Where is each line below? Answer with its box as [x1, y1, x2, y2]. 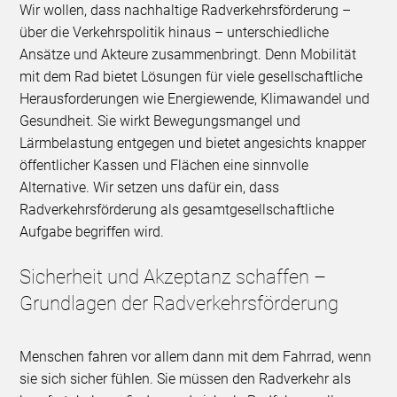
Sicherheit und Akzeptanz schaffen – [19, 266, 327, 289]
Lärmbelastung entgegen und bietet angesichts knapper [19, 135, 367, 152]
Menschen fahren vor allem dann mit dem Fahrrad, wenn [19, 348, 372, 366]
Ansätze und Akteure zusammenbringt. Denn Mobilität [19, 46, 357, 64]
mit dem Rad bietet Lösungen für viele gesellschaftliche [19, 68, 363, 86]
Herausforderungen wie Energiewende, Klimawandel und [19, 90, 370, 108]
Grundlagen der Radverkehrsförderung [19, 292, 339, 315]
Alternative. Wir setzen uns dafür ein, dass [19, 179, 280, 197]
